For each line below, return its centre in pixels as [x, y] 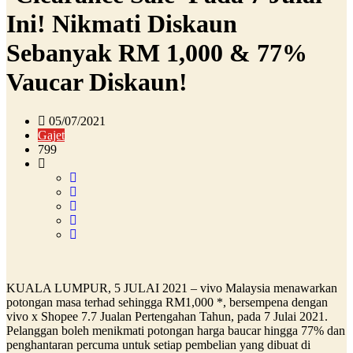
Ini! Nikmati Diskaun [122, 24]
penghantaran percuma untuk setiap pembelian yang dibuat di [158, 344]
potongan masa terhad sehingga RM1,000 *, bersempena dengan [167, 302]
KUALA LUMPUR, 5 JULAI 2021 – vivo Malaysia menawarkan [172, 288]
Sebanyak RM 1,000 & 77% [157, 53]
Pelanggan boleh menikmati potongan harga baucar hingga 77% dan [176, 330]
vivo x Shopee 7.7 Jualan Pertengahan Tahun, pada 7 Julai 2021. [167, 316]
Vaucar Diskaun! [97, 82]
